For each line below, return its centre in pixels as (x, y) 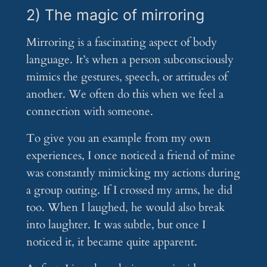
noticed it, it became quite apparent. (111, 242)
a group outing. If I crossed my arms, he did (129, 190)
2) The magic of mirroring (115, 15)
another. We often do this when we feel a (125, 94)
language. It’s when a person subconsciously (130, 60)
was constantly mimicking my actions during (133, 173)
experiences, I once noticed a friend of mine (131, 156)
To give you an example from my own (118, 139)
